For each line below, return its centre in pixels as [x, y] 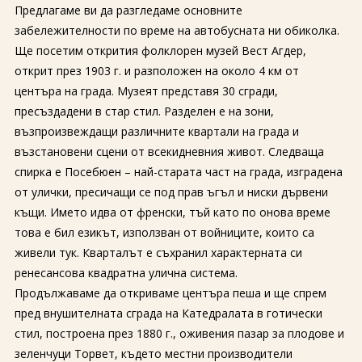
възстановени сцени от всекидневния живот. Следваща [169, 152]
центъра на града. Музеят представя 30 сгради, [146, 91]
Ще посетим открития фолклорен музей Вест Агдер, [160, 51]
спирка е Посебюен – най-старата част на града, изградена [178, 172]
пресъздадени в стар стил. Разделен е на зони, [144, 111]
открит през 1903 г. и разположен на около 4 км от [156, 71]
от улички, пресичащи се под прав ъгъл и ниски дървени [171, 192]
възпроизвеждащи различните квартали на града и [156, 131]
